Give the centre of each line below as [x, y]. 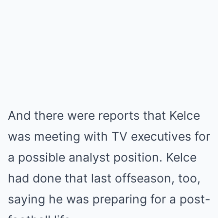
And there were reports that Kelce [104, 116]
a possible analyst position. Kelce [102, 157]
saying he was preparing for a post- [109, 199]
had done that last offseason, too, [104, 178]
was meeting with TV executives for [109, 136]
